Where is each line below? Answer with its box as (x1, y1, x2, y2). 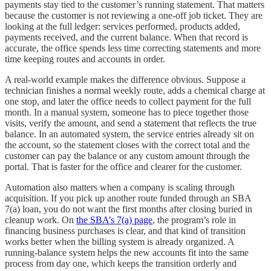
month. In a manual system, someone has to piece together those (5, 107, 249, 118)
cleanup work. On (5, 215, 76, 226)
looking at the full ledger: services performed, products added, (5, 21, 240, 32)
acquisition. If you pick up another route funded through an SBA (5, 193, 251, 204)
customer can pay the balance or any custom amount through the (5, 151, 250, 162)
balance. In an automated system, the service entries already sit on (5, 129, 254, 140)
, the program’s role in (152, 215, 236, 226)
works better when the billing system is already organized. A (5, 237, 234, 247)
